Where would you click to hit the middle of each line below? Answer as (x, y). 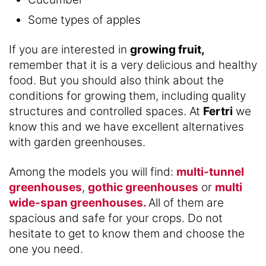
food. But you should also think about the (116, 80)
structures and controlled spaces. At (106, 111)
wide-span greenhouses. (79, 202)
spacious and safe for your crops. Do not (116, 218)
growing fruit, (167, 49)
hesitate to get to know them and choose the (127, 233)
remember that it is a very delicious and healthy (133, 65)
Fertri (218, 111)
